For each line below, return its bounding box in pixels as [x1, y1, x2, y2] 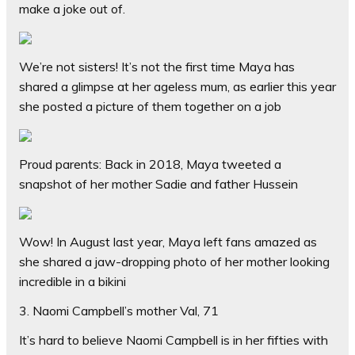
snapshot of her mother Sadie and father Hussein [19, 176, 298, 192]
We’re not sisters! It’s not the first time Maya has [19, 59, 295, 74]
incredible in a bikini [19, 273, 126, 289]
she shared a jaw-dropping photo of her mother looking [19, 254, 330, 269]
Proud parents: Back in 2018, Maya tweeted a [19, 156, 281, 172]
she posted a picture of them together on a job [19, 98, 281, 114]
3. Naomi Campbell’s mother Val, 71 [19, 303, 219, 319]
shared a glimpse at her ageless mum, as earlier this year [19, 78, 336, 94]
